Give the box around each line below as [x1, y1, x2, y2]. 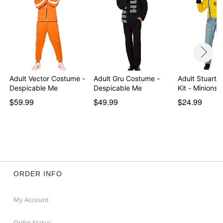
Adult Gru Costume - [93, 74, 160, 83]
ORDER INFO [13, 169, 62, 178]
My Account [13, 195, 49, 204]
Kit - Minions [177, 83, 218, 92]
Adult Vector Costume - [9, 74, 86, 83]
